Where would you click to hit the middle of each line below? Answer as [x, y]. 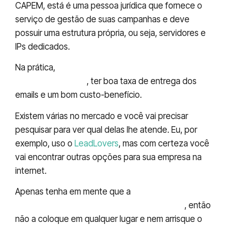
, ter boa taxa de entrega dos [142, 81]
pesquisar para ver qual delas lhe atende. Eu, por [106, 129]
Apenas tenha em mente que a [74, 192]
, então [198, 205]
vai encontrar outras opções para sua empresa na [108, 157]
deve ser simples [51, 81]
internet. [31, 171]
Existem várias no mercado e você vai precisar [102, 116]
